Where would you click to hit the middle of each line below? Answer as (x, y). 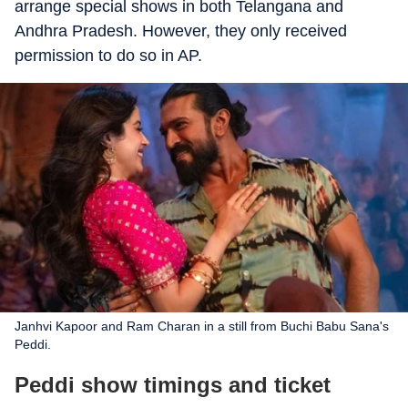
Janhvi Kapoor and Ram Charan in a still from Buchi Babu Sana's (202, 326)
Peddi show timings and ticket (173, 385)
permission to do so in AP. (108, 56)
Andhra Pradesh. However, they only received (181, 31)
